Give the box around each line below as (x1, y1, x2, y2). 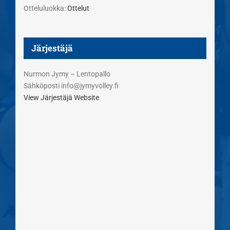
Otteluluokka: (23, 4, 66, 13)
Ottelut (67, 4, 89, 13)
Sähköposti (23, 82, 61, 90)
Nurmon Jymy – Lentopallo (23, 70, 110, 79)
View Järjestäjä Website (23, 93, 99, 102)
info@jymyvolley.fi (61, 82, 119, 90)
